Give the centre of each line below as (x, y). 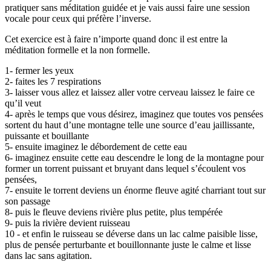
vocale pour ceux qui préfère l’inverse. (78, 19)
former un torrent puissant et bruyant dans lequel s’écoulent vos (125, 169)
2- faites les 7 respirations (53, 82)
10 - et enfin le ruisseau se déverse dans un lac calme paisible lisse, (131, 234)
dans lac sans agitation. (48, 256)
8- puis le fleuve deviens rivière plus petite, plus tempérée (114, 212)
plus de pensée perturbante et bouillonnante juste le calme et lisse (128, 245)
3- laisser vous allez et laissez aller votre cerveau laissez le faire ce (130, 93)
